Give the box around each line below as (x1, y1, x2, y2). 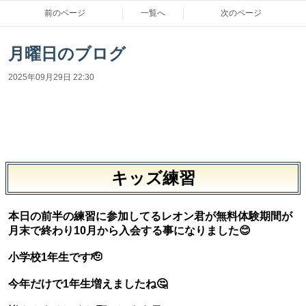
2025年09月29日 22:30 (8, 72, 94, 82)
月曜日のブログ (8, 44, 126, 63)
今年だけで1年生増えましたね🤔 (8, 278, 167, 290)
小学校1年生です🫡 (8, 251, 102, 263)
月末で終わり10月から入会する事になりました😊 (8, 225, 251, 236)
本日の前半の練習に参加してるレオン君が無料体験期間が (8, 210, 292, 222)
